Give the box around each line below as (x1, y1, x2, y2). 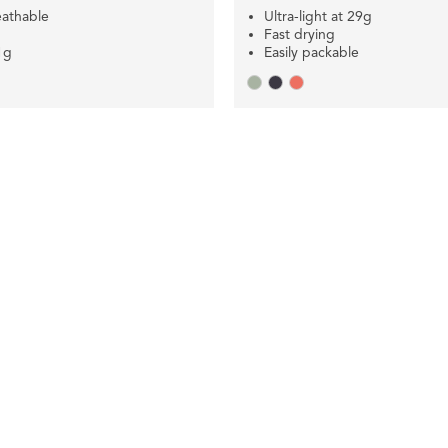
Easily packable (264, 44, 359, 62)
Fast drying (264, 26, 335, 44)
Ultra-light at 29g (264, 8, 372, 26)
